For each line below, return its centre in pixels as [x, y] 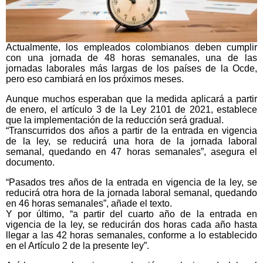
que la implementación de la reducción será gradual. [115, 120]
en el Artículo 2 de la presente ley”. [77, 246]
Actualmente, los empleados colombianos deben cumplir [131, 47]
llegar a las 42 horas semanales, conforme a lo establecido [131, 235]
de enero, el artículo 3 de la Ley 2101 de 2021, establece [131, 109]
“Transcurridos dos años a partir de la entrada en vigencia [131, 131]
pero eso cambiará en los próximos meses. [95, 79]
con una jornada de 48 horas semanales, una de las [131, 58]
